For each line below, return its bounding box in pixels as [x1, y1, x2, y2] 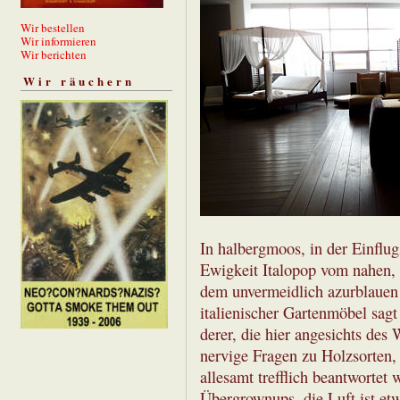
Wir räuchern [23, 71, 135, 89]
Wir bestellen [21, 19, 85, 36]
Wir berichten [21, 46, 87, 62]
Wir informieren [21, 32, 96, 49]
